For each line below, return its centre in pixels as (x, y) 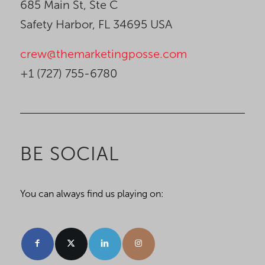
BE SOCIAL (70, 153)
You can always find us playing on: (92, 194)
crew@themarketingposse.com (103, 54)
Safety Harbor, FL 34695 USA (96, 24)
